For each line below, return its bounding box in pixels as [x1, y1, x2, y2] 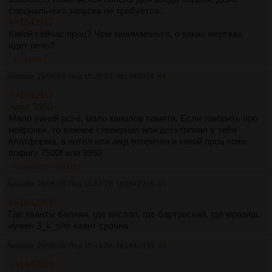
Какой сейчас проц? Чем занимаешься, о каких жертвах [8, 28, 242, 39]
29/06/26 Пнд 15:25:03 [37, 72, 113, 81]
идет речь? [8, 39, 55, 50]
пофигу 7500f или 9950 [8, 147, 102, 158]
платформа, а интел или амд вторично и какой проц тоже [8, 135, 247, 146]
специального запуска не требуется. [8, 5, 161, 16]
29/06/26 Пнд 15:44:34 [37, 241, 113, 250]
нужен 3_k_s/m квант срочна [8, 220, 128, 231]
